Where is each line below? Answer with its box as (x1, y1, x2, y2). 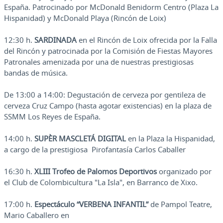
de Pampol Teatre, (150, 199, 212, 210)
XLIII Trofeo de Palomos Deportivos (34, 166, 159, 177)
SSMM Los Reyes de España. (4, 111, 101, 122)
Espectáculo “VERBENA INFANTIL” (34, 199, 150, 210)
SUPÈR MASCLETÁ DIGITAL (34, 133, 126, 144)
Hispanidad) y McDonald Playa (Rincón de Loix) (4, 13, 166, 23)
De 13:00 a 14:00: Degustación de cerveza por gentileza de (4, 90, 206, 100)
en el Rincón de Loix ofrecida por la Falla (77, 35, 217, 45)
